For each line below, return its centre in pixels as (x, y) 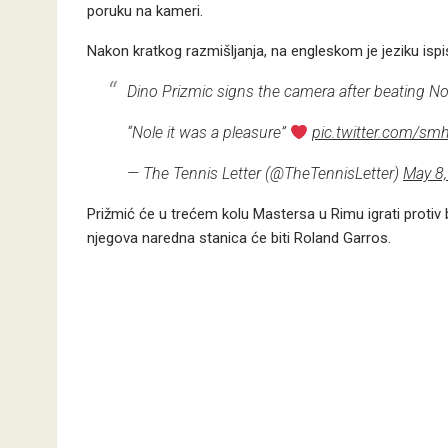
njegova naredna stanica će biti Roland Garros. (239, 238)
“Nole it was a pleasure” (208, 132)
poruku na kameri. (145, 11)
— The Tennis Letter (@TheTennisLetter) (265, 173)
